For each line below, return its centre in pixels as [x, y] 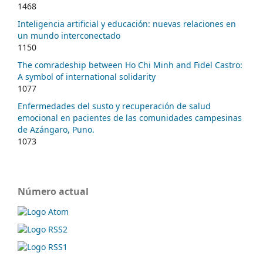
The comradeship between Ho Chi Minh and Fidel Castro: [130, 65]
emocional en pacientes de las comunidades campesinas [130, 118]
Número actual [53, 192]
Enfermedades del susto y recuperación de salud [114, 106]
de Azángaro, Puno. [56, 130]
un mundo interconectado [69, 36]
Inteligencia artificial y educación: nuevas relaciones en [127, 24]
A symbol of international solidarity [87, 77]
